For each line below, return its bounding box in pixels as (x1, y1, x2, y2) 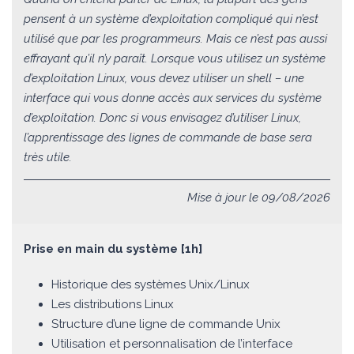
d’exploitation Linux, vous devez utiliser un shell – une (24, 71, 304, 86)
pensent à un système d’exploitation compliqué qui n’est (24, 12, 318, 27)
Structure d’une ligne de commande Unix (51, 317, 281, 332)
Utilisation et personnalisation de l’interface (51, 337, 292, 352)
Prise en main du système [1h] (24, 242, 202, 257)
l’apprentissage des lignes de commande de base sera (24, 130, 312, 145)
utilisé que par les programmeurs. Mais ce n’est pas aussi (24, 32, 327, 47)
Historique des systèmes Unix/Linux (51, 277, 250, 292)
